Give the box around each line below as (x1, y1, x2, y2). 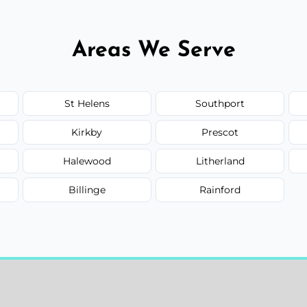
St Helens (64, 97, 110, 110)
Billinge (68, 183, 106, 196)
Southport (195, 97, 245, 110)
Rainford (199, 183, 241, 196)
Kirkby (71, 125, 103, 138)
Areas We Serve (71, 39, 236, 62)
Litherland (195, 154, 245, 167)
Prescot (201, 125, 239, 138)
